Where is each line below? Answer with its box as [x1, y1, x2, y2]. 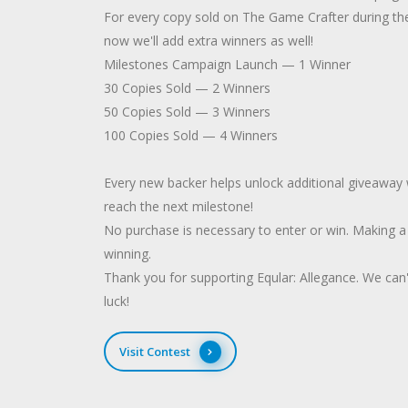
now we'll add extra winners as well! [104, 32, 313, 49]
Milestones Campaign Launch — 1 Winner [104, 56, 351, 73]
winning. [104, 245, 151, 262]
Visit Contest [118, 342, 190, 360]
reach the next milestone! [104, 198, 253, 215]
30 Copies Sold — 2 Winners [104, 79, 270, 97]
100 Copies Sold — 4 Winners [104, 127, 278, 144]
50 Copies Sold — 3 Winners [104, 103, 270, 120]
